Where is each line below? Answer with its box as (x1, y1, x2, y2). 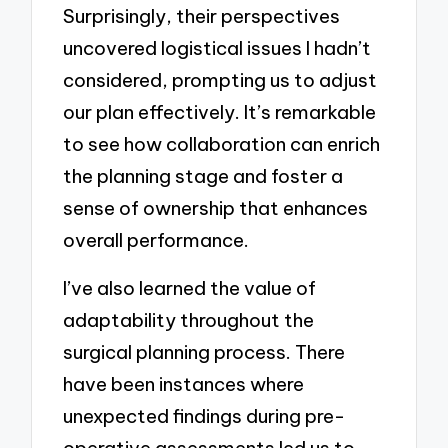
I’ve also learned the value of (63, 275, 317, 300)
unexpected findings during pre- (63, 403, 346, 428)
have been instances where (63, 371, 305, 396)
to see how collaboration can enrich (63, 132, 381, 157)
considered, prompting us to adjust (63, 68, 378, 93)
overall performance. (63, 228, 250, 253)
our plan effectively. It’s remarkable (63, 100, 377, 125)
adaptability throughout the (63, 307, 315, 332)
